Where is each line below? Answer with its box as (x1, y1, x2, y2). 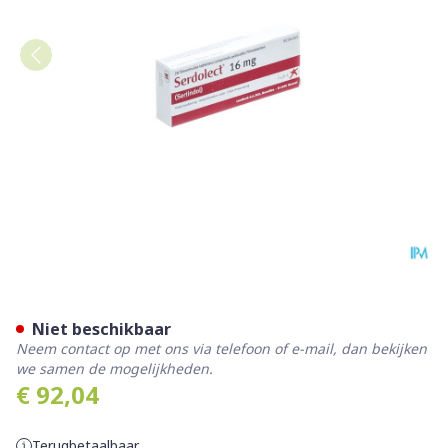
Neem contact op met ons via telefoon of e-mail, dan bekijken (16, 339, 427, 358)
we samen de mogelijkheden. (16, 359, 213, 378)
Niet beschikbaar (32, 318, 171, 340)
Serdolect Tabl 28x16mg (15, 284, 382, 327)
